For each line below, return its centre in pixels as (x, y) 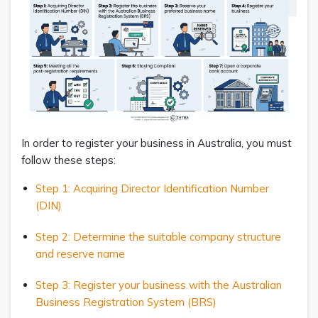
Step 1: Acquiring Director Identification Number (152, 188)
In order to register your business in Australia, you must (157, 143)
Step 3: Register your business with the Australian (159, 285)
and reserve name (83, 253)
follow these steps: (70, 160)
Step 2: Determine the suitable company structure (158, 236)
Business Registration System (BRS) (129, 302)
